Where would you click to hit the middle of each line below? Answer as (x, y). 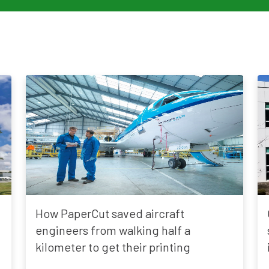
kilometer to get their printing (113, 247)
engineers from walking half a (113, 230)
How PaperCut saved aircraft (110, 213)
